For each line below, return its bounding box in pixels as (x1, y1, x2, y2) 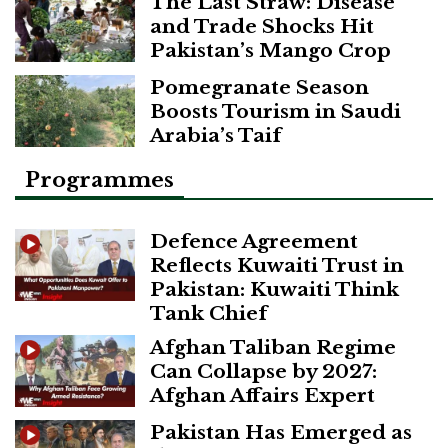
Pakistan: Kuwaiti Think (150, 276, 399, 301)
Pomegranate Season (150, 75, 369, 100)
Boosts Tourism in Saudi (150, 99, 401, 124)
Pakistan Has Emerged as (150, 419, 412, 444)
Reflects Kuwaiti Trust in (150, 252, 404, 277)
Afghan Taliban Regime (150, 334, 396, 359)
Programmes (25, 167, 174, 194)
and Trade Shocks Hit (150, 14, 374, 39)
